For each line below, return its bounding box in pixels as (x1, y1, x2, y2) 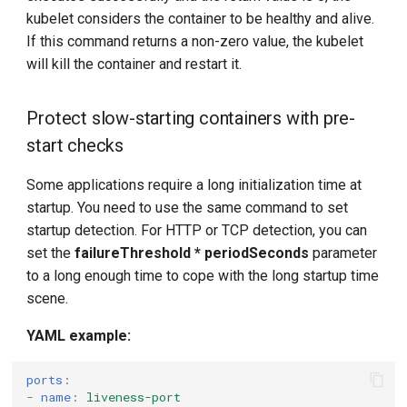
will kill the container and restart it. (26, 55, 243, 73)
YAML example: (26, 327, 132, 344)
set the (26, 244, 75, 262)
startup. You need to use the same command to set (26, 199, 349, 216)
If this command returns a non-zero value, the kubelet (26, 33, 364, 50)
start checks (26, 134, 124, 156)
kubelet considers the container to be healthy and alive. (26, 10, 375, 27)
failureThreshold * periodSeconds (74, 244, 310, 262)
